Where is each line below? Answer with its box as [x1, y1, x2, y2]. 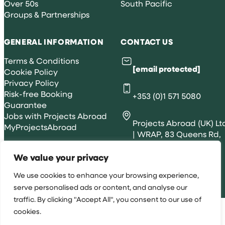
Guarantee [4, 99, 47, 110]
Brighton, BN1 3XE [133, 140, 200, 151]
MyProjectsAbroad [4, 122, 77, 133]
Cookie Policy [4, 66, 58, 77]
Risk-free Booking [4, 88, 72, 99]
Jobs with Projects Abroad [4, 110, 107, 122]
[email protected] [133, 63, 200, 75]
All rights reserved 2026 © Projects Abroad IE [45, 182, 188, 191]
